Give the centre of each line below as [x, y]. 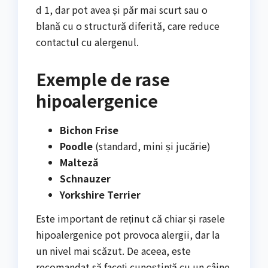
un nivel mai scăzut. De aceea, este [113, 251]
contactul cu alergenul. [87, 42]
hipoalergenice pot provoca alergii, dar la [128, 235]
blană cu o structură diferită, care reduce [128, 26]
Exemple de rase [103, 79]
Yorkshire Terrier [100, 195]
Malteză [79, 162]
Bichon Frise [89, 130]
